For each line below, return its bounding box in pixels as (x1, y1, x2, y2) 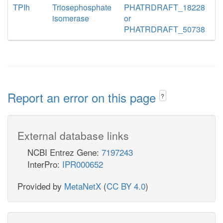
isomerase (52, 12, 90, 24)
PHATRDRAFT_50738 (123, 23, 205, 35)
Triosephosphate (52, 1, 112, 13)
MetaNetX (64, 179, 101, 192)
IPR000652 (62, 157, 103, 170)
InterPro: (27, 157, 62, 170)
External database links (17, 127, 129, 143)
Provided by (17, 179, 64, 192)
